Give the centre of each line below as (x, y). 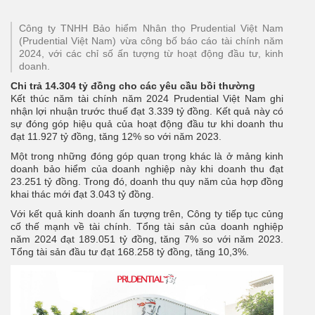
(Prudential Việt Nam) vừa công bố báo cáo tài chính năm (151, 41)
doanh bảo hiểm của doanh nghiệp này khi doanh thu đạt (147, 169)
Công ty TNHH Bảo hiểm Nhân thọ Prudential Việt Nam (151, 28)
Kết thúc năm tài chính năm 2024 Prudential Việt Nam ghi (147, 99)
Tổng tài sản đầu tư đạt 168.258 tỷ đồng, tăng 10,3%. (131, 252)
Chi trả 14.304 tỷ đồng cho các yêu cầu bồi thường (133, 86)
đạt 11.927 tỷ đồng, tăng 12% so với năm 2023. (116, 137)
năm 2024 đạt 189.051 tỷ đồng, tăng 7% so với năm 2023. (147, 239)
